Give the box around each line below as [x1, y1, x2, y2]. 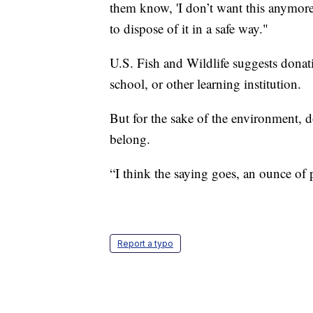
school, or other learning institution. [110, 74, 301, 92]
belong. [110, 129, 150, 147]
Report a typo [117, 238, 173, 249]
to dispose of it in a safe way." [110, 19, 268, 37]
